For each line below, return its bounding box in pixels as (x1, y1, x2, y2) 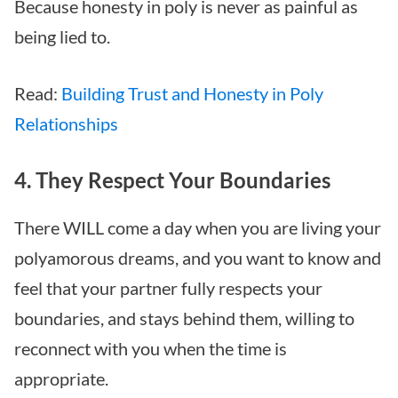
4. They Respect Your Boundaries (14, 166, 330, 193)
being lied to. (14, 25, 110, 47)
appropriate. (14, 367, 108, 389)
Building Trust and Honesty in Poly (61, 82, 323, 104)
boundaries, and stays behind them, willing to (14, 306, 354, 329)
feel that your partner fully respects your (14, 276, 322, 298)
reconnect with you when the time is (14, 337, 287, 359)
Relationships (14, 112, 118, 134)
